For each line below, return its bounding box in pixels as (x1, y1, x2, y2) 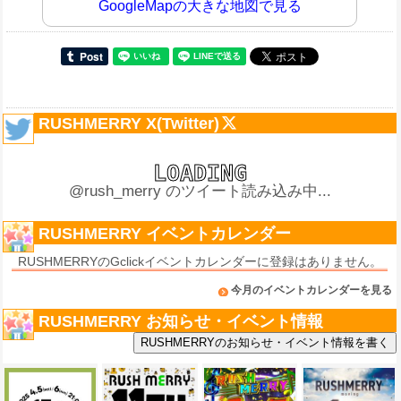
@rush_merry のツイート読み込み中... (68, 183, 331, 200)
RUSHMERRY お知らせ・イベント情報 (38, 312, 323, 331)
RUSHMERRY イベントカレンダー (38, 225, 291, 243)
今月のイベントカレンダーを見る (231, 284, 392, 297)
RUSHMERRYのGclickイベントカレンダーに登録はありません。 (17, 255, 382, 269)
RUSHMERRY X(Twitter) (38, 115, 219, 133)
